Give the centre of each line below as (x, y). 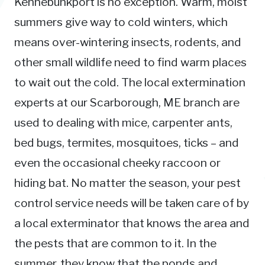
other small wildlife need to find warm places (130, 62)
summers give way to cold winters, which (121, 22)
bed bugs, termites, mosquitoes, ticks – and (127, 142)
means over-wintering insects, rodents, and (128, 42)
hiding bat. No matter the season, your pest (127, 182)
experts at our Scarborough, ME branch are (127, 102)
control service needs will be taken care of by (132, 203)
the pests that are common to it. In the (115, 243)
